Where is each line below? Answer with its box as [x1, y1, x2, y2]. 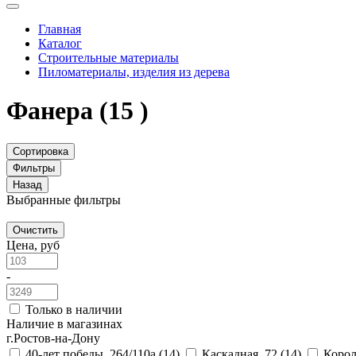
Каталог [38, 36, 82, 50]
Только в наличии [25, 302, 122, 316]
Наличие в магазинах [6, 316, 122, 331]
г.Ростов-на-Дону [6, 331, 100, 345]
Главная [38, 21, 81, 36]
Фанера [6, 96, 99, 126]
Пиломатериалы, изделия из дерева [38, 64, 230, 79]
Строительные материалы [38, 50, 179, 64]
